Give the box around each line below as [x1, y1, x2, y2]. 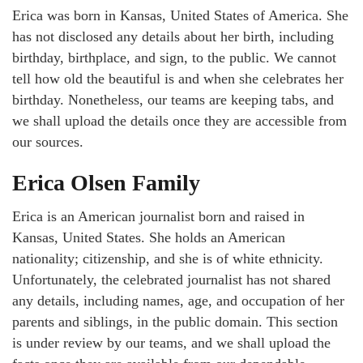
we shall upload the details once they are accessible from [12, 113, 347, 130]
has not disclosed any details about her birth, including [12, 28, 334, 45]
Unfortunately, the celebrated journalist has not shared [12, 271, 331, 288]
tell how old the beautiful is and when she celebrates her [12, 70, 344, 88]
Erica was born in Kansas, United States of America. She [12, 7, 348, 24]
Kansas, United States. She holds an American [12, 229, 285, 246]
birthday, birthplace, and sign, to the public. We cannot [12, 49, 336, 66]
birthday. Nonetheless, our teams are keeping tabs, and [12, 92, 334, 109]
